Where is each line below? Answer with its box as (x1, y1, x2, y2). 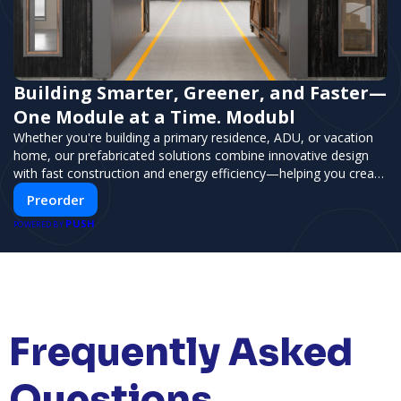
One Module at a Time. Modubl (13, 105, 295, 129)
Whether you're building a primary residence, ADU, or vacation (13, 129, 373, 146)
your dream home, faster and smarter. (13, 183, 236, 200)
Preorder (27, 191, 84, 209)
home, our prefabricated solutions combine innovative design (13, 147, 369, 164)
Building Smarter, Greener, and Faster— (13, 81, 387, 105)
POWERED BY (13, 218, 66, 230)
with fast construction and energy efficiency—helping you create (13, 165, 386, 182)
